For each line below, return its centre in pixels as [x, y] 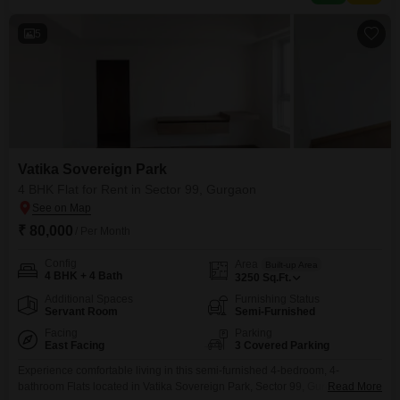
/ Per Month [103, 231]
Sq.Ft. [277, 278]
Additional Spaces [89, 299]
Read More [355, 387]
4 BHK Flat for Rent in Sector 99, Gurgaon [137, 189]
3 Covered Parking [282, 346]
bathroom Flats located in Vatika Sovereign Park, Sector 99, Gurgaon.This [196, 387]
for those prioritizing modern [86, 9]
